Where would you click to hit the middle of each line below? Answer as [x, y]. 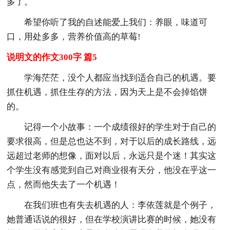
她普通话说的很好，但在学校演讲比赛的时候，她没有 [112, 219]
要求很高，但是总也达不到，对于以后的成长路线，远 [112, 141]
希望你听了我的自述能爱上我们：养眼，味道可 [116, 22]
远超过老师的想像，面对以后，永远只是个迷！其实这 [112, 156]
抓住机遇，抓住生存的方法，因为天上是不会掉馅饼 [107, 92]
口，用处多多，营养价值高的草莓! [74, 36]
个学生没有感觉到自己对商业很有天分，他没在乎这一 [112, 170]
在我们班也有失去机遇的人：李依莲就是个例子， [120, 205]
